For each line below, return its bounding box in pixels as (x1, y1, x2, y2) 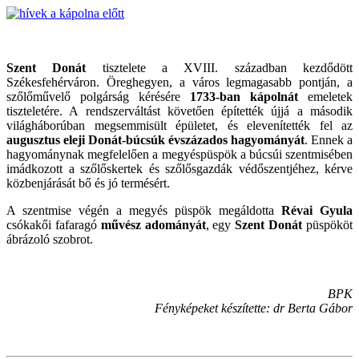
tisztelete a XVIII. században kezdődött (86, 60, 353, 75)
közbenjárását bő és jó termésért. (6, 175, 173, 190)
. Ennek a (305, 132, 353, 147)
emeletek (298, 89, 353, 103)
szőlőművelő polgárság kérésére (6, 89, 190, 103)
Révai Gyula (274, 203, 353, 217)
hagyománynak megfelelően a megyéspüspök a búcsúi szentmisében (6, 147, 353, 161)
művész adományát (100, 217, 206, 232)
